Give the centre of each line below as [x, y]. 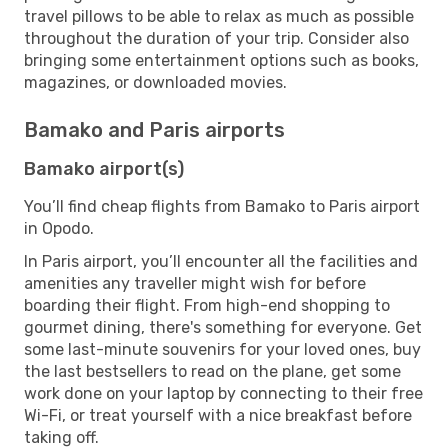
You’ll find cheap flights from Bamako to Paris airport [222, 206]
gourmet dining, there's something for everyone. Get [223, 327]
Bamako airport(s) [104, 168]
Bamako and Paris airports [154, 129]
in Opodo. [59, 228]
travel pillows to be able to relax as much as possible [219, 16]
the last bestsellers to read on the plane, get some [212, 371]
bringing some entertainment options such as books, [221, 60]
